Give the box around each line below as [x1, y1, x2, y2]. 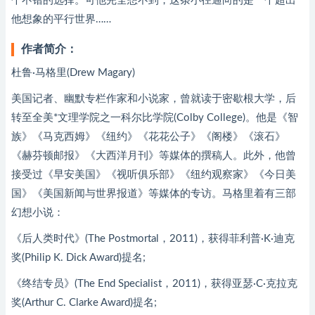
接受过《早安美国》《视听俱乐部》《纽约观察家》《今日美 [11, 169, 296, 180]
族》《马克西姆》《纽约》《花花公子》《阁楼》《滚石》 [11, 131, 285, 142]
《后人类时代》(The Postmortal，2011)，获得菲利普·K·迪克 [11, 233, 295, 244]
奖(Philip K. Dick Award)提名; [11, 252, 146, 263]
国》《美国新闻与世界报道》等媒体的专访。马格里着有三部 [11, 188, 296, 199]
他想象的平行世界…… [11, 14, 111, 25]
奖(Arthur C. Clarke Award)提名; [11, 297, 157, 308]
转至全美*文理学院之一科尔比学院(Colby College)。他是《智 [11, 112, 298, 123]
